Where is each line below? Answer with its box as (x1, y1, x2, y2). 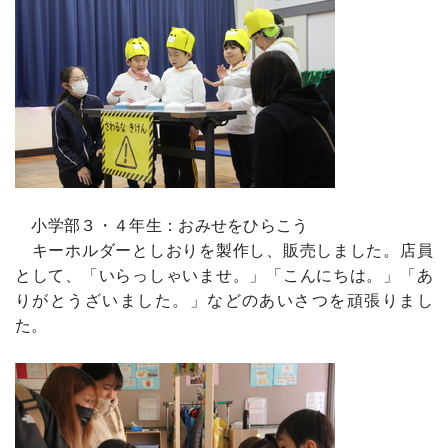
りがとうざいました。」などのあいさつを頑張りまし (15, 292, 433, 310)
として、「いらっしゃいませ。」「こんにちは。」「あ (15, 267, 433, 285)
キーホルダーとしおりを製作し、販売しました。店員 (15, 242, 433, 260)
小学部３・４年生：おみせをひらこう (15, 217, 309, 235)
